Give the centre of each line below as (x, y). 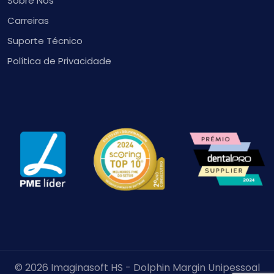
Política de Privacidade (59, 61)
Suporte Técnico (45, 40)
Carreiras (28, 20)
